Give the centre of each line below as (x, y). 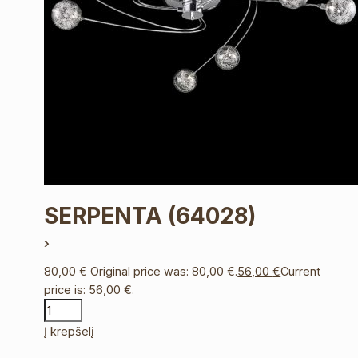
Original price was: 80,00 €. (164, 271)
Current (301, 271)
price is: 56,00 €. (89, 290)
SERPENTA (106, 216)
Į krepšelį (69, 331)
